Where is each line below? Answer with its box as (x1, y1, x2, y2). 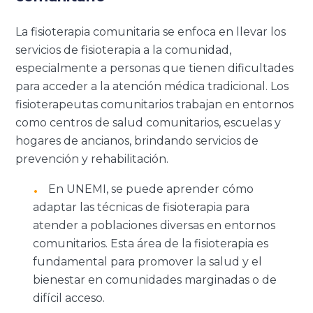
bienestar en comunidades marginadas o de (33, 272, 277, 286)
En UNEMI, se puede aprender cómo (48, 182, 254, 196)
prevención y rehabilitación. (15, 152, 169, 166)
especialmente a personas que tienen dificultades (15, 61, 294, 75)
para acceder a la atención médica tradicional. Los (15, 79, 289, 93)
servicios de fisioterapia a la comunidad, (15, 43, 232, 57)
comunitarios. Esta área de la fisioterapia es (33, 236, 269, 250)
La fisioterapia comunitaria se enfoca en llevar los (15, 24, 286, 38)
